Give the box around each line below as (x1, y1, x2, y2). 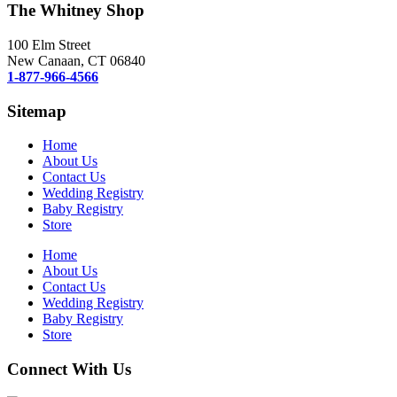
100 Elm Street (7, 36, 90, 52)
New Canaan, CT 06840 (7, 52, 145, 68)
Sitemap (7, 101, 66, 121)
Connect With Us (7, 359, 131, 378)
